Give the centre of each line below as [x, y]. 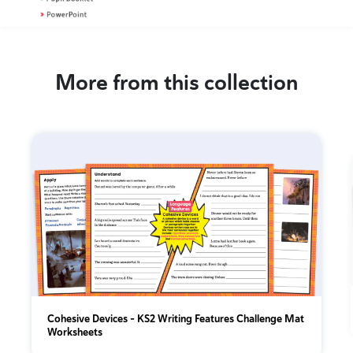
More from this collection [176, 83]
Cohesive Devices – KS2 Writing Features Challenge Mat [176, 318]
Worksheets [75, 332]
